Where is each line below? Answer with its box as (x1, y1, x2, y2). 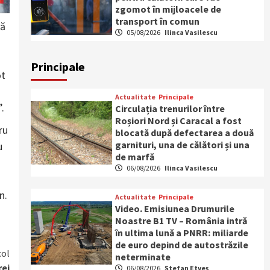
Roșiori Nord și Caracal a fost (115, 115, 242, 127)
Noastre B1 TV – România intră (115, 215, 248, 227)
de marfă (115, 151, 155, 163)
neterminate (115, 251, 171, 263)
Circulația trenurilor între (115, 102, 225, 115)
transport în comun (115, 15, 200, 27)
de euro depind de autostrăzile (115, 239, 249, 251)
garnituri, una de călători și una (115, 139, 250, 151)
